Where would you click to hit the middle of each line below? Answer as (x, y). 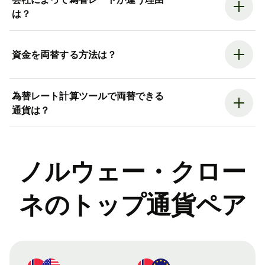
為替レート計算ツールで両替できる (88, 96)
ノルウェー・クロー (132, 172)
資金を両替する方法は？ (64, 55)
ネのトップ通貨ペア (132, 205)
